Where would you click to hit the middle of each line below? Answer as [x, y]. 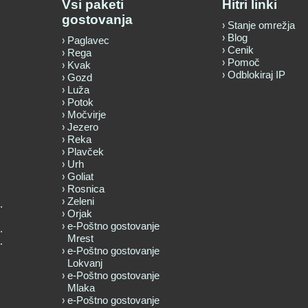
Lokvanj [85, 263]
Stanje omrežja [261, 25]
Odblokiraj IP [256, 74]
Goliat [80, 176]
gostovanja [97, 19]
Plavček [86, 151]
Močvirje [87, 114]
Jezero [83, 126]
